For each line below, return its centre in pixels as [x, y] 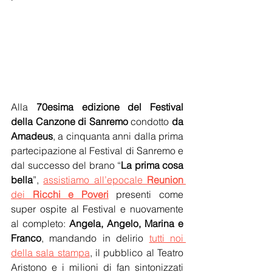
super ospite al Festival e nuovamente [97, 209]
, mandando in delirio [95, 238]
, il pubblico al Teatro [137, 253]
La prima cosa [152, 165]
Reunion [165, 180]
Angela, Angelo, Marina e [126, 224]
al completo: [40, 224]
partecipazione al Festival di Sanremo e [97, 151]
